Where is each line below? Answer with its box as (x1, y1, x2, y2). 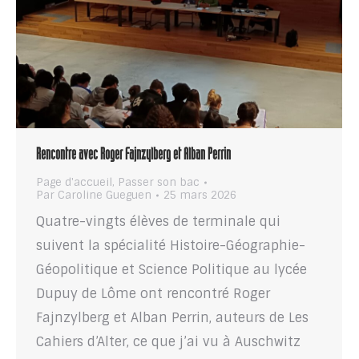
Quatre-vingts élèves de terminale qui (36, 213, 280, 231)
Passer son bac (118, 175, 200, 190)
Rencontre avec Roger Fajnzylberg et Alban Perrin (36, 148, 231, 165)
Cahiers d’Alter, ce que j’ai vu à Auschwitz (36, 333, 301, 351)
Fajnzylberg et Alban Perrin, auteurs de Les (36, 309, 309, 327)
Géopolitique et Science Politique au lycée (36, 261, 307, 279)
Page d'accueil (36, 175, 112, 190)
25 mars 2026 (163, 188, 236, 203)
